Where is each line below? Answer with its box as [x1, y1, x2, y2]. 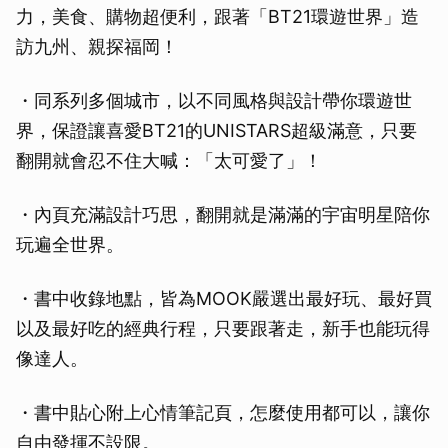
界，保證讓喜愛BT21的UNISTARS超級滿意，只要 [16, 120, 417, 142]
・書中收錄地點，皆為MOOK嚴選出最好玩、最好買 [16, 288, 432, 310]
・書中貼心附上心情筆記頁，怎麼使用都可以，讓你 [16, 402, 430, 424]
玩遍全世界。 [16, 234, 124, 256]
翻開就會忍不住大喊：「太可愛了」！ [16, 150, 322, 172]
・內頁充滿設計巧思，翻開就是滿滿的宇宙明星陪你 [16, 204, 430, 226]
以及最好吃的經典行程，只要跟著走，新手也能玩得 [16, 318, 430, 340]
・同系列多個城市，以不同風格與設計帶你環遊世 [16, 90, 412, 112]
